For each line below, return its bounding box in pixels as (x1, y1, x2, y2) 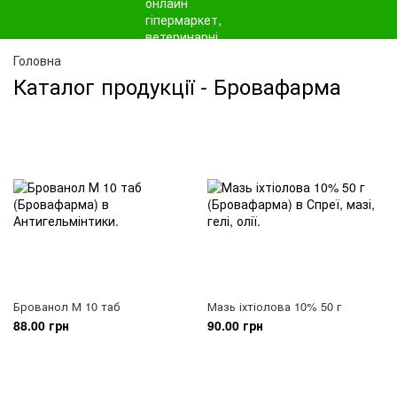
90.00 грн (207, 316, 263, 334)
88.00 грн (13, 316, 69, 334)
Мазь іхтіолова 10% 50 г (207, 298, 341, 315)
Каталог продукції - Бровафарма (13, 70, 341, 101)
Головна (13, 51, 61, 69)
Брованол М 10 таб (13, 298, 120, 315)
